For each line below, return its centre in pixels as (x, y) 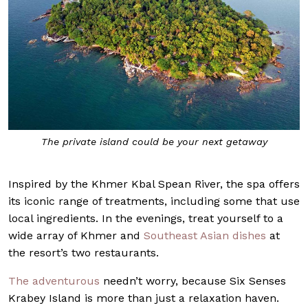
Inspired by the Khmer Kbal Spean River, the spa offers (154, 184)
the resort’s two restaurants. (84, 253)
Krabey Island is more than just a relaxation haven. (144, 298)
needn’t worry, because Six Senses (193, 281)
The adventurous (54, 281)
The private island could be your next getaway (154, 141)
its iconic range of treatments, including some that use (154, 201)
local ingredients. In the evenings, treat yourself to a (146, 219)
